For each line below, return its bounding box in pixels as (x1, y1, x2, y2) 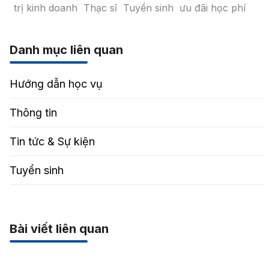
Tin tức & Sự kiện (9, 134, 95, 148)
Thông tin (9, 106, 57, 119)
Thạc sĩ (83, 1, 117, 14)
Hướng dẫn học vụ (9, 77, 103, 90)
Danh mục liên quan (9, 42, 123, 57)
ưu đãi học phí (179, 1, 246, 14)
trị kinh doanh (13, 1, 77, 14)
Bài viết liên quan (9, 221, 109, 236)
